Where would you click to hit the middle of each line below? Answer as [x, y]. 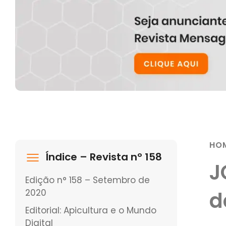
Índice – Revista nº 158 [104, 157]
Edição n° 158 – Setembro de [88, 180]
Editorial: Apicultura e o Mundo [91, 210]
